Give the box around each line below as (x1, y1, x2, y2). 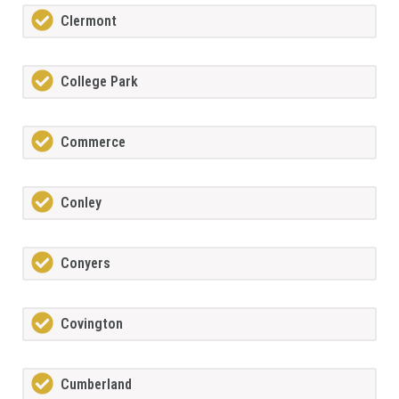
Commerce (61, 134, 126, 151)
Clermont (61, 12, 117, 30)
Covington (61, 315, 123, 333)
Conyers (61, 255, 110, 273)
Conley (61, 194, 102, 212)
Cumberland (61, 376, 132, 394)
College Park (61, 73, 138, 91)
